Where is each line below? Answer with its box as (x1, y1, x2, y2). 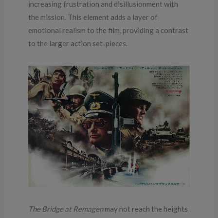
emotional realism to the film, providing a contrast (28, 26, 189, 35)
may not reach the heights (103, 204, 188, 214)
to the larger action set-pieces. (28, 39, 128, 48)
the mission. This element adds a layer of (28, 13, 158, 22)
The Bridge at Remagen (28, 204, 104, 214)
